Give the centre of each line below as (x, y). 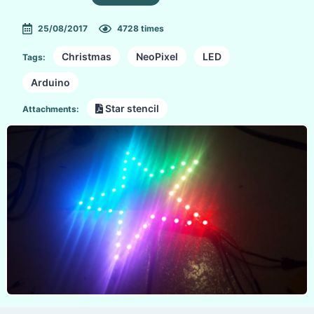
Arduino (50, 82)
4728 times (141, 28)
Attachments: (51, 109)
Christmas (87, 56)
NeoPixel (157, 56)
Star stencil (131, 108)
